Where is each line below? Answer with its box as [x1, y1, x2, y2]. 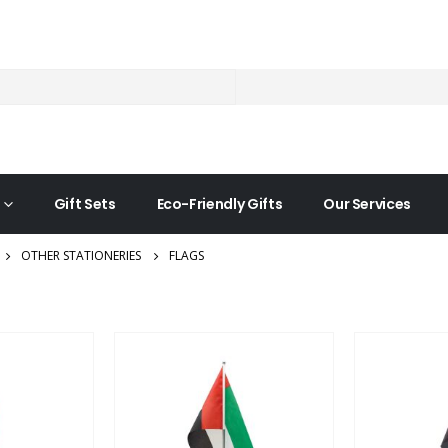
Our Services [323, 194, 412, 214]
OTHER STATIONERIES [21, 247, 141, 264]
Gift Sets [53, 194, 116, 214]
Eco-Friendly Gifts [156, 194, 283, 214]
